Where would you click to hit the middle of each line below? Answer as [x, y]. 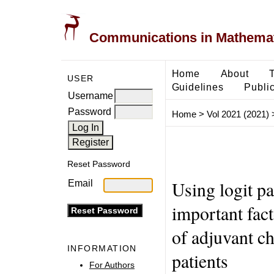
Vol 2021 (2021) [238, 114]
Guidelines [198, 87]
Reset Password [99, 164]
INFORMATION [102, 249]
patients [200, 261]
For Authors [112, 265]
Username [91, 95]
